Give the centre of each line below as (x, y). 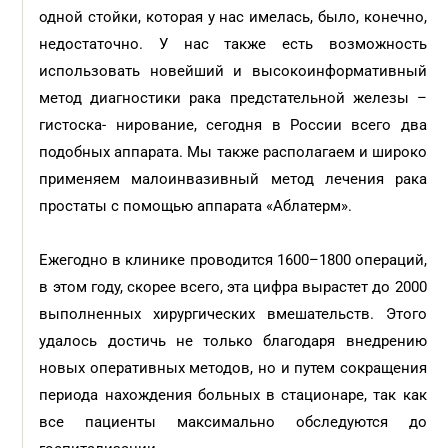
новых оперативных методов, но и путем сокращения (233, 368)
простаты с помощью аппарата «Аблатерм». (198, 206)
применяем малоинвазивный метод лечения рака (233, 179)
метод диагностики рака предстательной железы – (233, 98)
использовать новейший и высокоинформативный (233, 71)
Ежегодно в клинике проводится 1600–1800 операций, (233, 260)
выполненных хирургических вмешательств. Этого (233, 314)
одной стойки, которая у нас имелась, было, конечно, (233, 17)
